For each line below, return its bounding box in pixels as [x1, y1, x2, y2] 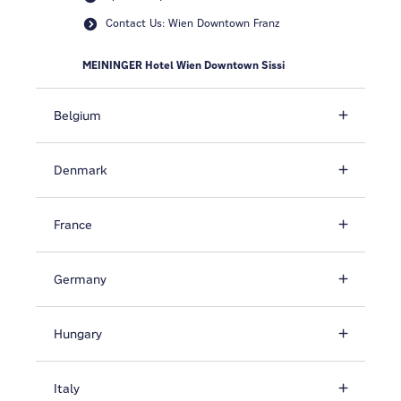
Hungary [54, 326, 102, 342]
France [54, 217, 92, 233]
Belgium [54, 107, 101, 124]
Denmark [54, 162, 107, 178]
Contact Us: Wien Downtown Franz [106, 16, 279, 30]
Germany [54, 271, 107, 287]
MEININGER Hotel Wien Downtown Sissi [82, 58, 285, 73]
